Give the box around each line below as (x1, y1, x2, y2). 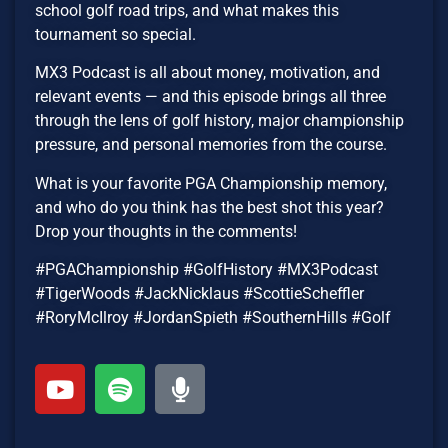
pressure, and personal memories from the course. (35, 135, 387, 155)
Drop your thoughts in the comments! (35, 221, 297, 241)
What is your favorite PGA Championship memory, (35, 173, 387, 193)
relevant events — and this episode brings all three (35, 87, 386, 107)
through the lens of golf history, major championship (35, 111, 404, 131)
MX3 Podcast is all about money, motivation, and (35, 63, 380, 83)
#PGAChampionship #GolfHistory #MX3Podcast (35, 260, 378, 280)
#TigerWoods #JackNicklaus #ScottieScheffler (35, 284, 364, 304)
